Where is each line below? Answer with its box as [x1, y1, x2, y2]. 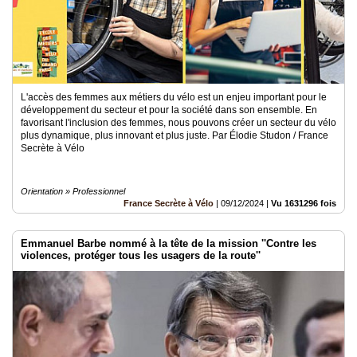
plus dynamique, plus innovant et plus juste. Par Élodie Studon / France [21, 130, 328, 141]
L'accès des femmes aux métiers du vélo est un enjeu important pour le [21, 92, 327, 103]
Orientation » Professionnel [21, 186, 125, 196]
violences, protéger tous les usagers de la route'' [21, 249, 261, 261]
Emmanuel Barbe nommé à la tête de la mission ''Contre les [21, 237, 316, 249]
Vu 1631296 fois [271, 198, 336, 208]
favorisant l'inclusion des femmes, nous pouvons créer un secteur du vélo [21, 117, 336, 128]
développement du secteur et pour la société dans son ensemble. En [21, 104, 317, 116]
